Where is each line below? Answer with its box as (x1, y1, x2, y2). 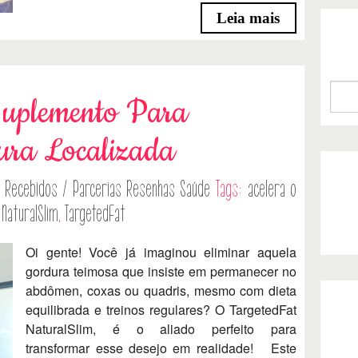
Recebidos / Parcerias (5, 177, 121, 201)
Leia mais (217, 9, 280, 26)
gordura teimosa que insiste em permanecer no (26, 261, 296, 280)
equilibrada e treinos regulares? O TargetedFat (26, 300, 296, 319)
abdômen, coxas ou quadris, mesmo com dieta (26, 280, 296, 300)
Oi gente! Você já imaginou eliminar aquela (26, 242, 296, 261)
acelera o (247, 177, 296, 201)
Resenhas (125, 177, 175, 201)
